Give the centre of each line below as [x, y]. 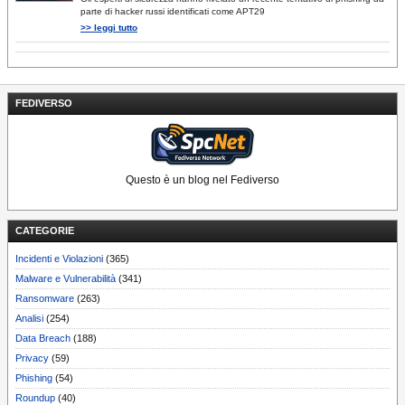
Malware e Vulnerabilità [66, 278]
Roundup [35, 398]
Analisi [29, 318]
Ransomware [45, 298]
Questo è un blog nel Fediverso [202, 180]
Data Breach [43, 338]
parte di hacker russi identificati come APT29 [173, 11]
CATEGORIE [45, 231]
